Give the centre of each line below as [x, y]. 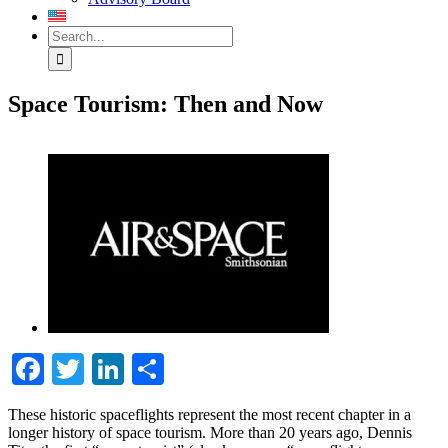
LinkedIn [183, 368]
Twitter [130, 368]
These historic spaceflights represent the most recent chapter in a [209, 414]
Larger [68, 179]
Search [68, 33]
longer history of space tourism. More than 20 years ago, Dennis [210, 432]
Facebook [106, 368]
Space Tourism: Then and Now [165, 103]
